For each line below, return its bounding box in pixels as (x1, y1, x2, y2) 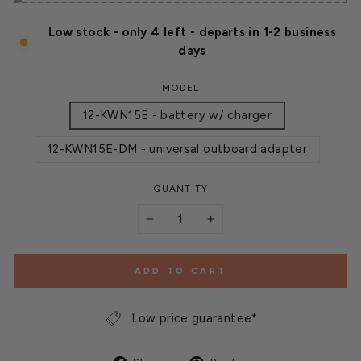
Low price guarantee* (131, 311, 258, 326)
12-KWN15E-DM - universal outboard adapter (47, 142, 308, 157)
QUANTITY (152, 183, 209, 195)
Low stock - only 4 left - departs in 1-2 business (48, 25, 337, 40)
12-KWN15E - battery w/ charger (82, 108, 272, 123)
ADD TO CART (134, 266, 227, 277)
